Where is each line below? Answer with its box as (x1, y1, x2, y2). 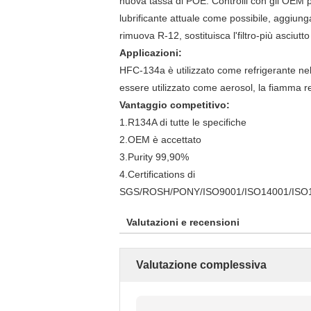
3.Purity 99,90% (119, 151, 189, 162)
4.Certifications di (119, 169, 195, 180)
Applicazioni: (119, 47, 182, 58)
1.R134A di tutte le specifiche (119, 117, 246, 128)
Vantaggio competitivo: (119, 99, 230, 110)
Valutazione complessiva (136, 259, 267, 271)
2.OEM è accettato (119, 134, 201, 145)
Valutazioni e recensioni (126, 217, 239, 228)
